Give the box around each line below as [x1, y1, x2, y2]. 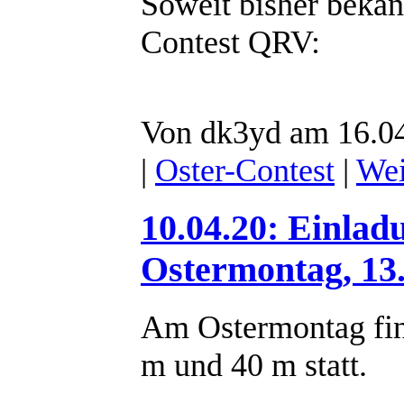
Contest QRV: [141, 24, 320, 61]
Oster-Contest [155, 152, 335, 189]
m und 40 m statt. [141, 347, 367, 384]
